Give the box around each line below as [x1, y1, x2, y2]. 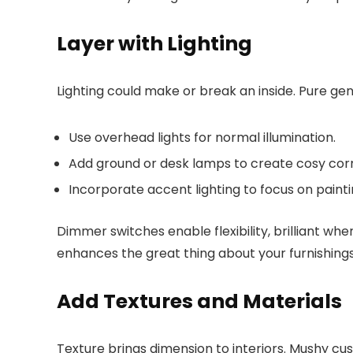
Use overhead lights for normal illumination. [69, 128, 336, 147]
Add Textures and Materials [57, 287, 342, 315]
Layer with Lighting [57, 29, 252, 58]
